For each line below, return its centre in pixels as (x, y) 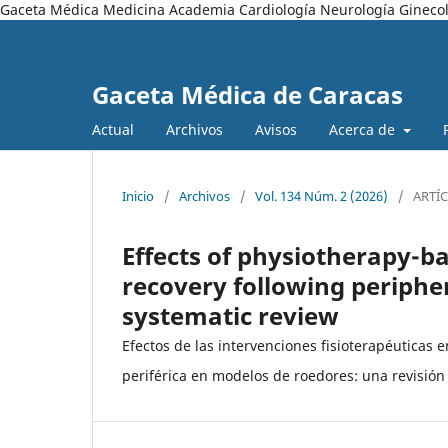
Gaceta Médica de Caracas (247, 94)
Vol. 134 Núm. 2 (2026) (321, 195)
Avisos (276, 129)
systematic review (230, 315)
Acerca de (364, 129)
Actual (113, 129)
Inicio (138, 195)
